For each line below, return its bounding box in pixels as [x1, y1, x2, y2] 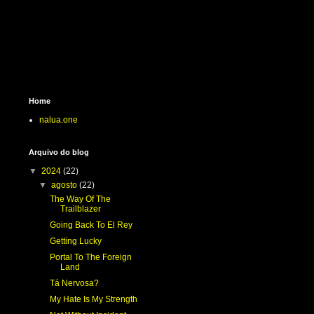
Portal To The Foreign [49, 252, 132, 262]
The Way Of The [49, 194, 111, 204]
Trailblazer [60, 204, 101, 214]
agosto [51, 180, 80, 190]
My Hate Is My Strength [49, 294, 137, 304]
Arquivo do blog [29, 148, 89, 156]
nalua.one [39, 115, 78, 125]
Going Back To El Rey [49, 220, 132, 230]
